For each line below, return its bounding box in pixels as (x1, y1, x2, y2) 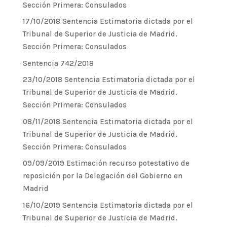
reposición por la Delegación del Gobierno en (22, 171, 182, 180)
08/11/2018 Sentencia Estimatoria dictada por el (22, 117, 193, 126)
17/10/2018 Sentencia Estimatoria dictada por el (22, 17, 193, 26)
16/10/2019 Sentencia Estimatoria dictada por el (22, 200, 193, 210)
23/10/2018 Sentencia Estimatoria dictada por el (22, 75, 195, 84)
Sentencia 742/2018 (22, 58, 94, 68)
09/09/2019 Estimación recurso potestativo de (22, 159, 190, 168)
